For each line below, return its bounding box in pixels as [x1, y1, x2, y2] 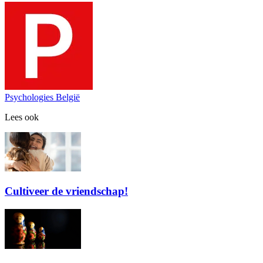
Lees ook [5, 112, 39, 122]
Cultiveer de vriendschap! [5, 185, 128, 198]
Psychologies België [5, 92, 80, 102]
